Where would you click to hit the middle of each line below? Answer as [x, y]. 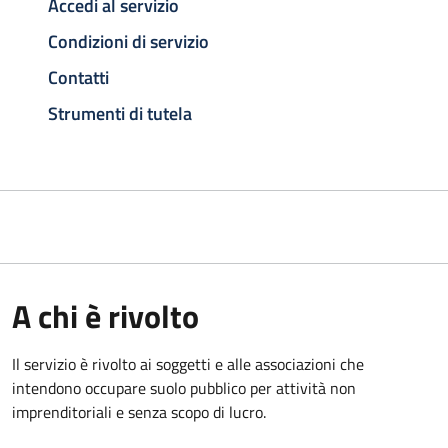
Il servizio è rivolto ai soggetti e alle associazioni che [188, 363]
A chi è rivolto [105, 315]
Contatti [78, 77]
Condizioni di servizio [128, 42]
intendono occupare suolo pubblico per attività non [184, 387]
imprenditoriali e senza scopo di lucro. [139, 411]
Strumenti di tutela [120, 113]
